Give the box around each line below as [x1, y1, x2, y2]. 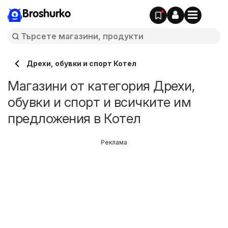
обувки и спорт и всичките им [8, 94, 191, 110]
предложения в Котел [8, 110, 141, 126]
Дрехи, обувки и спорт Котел [26, 59, 136, 68]
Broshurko [22, 9, 71, 20]
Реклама [101, 138, 127, 146]
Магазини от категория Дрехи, [8, 78, 194, 94]
